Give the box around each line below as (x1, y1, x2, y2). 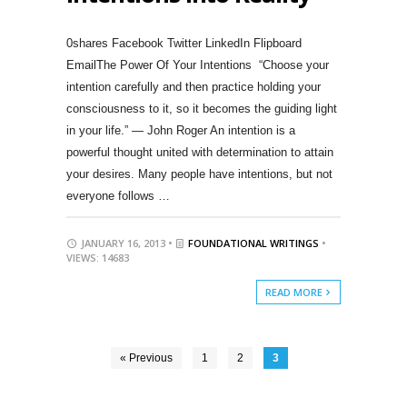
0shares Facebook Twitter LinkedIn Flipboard (65, 36, 302, 51)
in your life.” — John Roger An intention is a (65, 124, 295, 138)
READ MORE (264, 285, 325, 300)
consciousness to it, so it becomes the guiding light (65, 102, 337, 116)
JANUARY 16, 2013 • (77, 236, 175, 251)
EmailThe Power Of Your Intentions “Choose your (65, 58, 329, 73)
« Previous (120, 352, 174, 365)
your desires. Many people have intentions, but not (65, 167, 333, 182)
